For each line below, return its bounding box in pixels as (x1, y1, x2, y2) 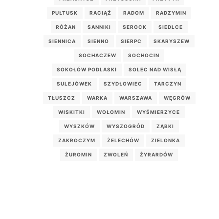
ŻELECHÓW (107, 137, 140, 143)
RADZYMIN (156, 9, 187, 16)
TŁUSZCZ (47, 94, 75, 101)
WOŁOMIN (97, 109, 126, 115)
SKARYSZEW (153, 38, 190, 44)
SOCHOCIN (128, 52, 160, 58)
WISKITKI (58, 109, 86, 115)
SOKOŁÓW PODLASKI (57, 66, 117, 72)
